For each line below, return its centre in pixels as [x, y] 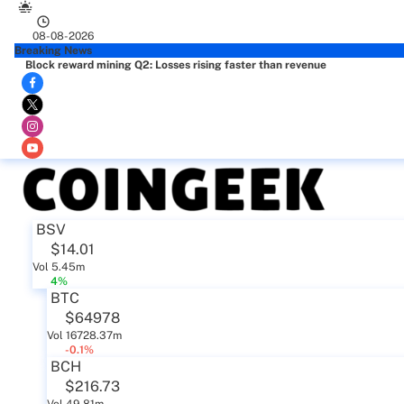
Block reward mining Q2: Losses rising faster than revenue [176, 65]
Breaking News [53, 50]
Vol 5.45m [59, 267]
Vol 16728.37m [84, 335]
